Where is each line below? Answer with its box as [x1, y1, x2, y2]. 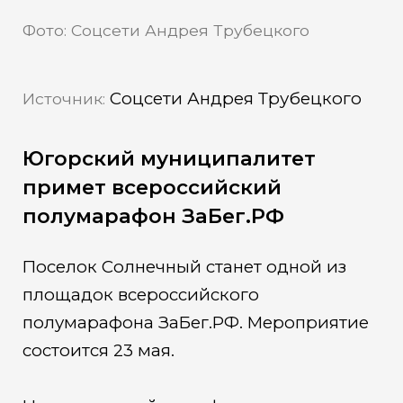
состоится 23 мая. [22, 340, 175, 362]
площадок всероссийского [22, 284, 259, 306]
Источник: [22, 89, 105, 109]
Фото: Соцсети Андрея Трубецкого [22, 20, 309, 40]
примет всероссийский [22, 175, 282, 201]
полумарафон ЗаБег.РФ [22, 203, 284, 229]
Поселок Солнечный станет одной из [22, 256, 346, 278]
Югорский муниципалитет [22, 146, 316, 172]
